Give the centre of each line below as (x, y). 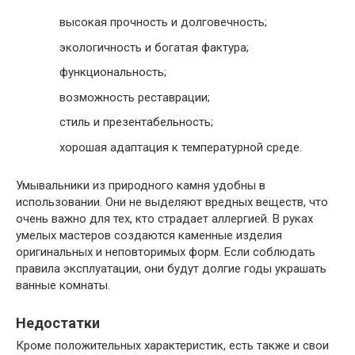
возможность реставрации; (135, 97)
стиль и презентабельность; (136, 122)
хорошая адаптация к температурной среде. (181, 147)
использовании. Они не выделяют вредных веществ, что (172, 202)
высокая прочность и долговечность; (163, 23)
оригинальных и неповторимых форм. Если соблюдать (166, 252)
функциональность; (113, 73)
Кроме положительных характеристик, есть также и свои (172, 345)
